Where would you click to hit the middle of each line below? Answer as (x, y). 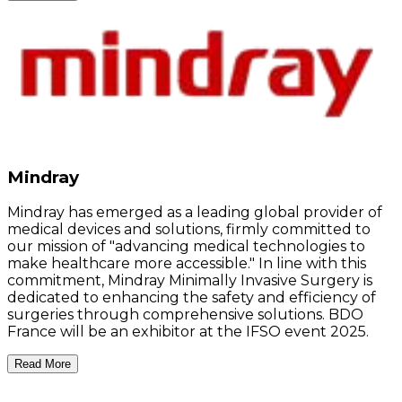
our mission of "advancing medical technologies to (186, 247)
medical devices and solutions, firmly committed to (189, 230)
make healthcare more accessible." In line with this (187, 264)
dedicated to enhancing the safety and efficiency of (192, 298)
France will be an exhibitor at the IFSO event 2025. (188, 332)
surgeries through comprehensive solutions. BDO (185, 315)
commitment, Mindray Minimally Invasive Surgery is (190, 281)
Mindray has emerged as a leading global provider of (195, 213)
